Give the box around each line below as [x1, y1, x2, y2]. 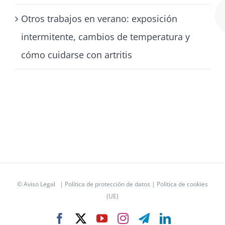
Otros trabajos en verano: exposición [21, 12, 177, 25]
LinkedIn [170, 212, 210, 223]
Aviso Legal [24, 179, 55, 188]
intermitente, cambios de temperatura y [21, 30, 190, 43]
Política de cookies [157, 179, 208, 188]
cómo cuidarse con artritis [21, 48, 132, 61]
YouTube [107, 212, 147, 223]
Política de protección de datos [65, 179, 150, 188]
